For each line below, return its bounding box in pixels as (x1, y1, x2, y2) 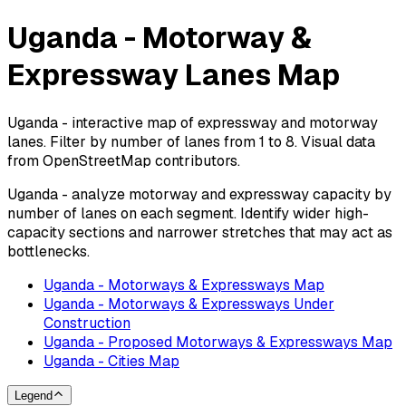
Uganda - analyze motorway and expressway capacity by (7, 184, 391, 204)
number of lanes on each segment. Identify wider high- (7, 203, 369, 223)
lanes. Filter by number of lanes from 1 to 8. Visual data (7, 131, 375, 151)
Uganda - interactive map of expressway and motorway (7, 112, 378, 132)
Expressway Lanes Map (7, 56, 340, 94)
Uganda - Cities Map (43, 351, 179, 371)
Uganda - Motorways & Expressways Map (43, 275, 324, 295)
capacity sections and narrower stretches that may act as (7, 222, 392, 242)
